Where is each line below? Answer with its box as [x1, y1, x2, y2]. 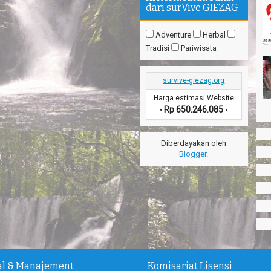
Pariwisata [179, 43, 217, 53]
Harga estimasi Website [153, 93, 234, 102]
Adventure [154, 30, 193, 39]
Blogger [179, 149, 207, 158]
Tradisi [146, 43, 171, 53]
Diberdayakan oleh [161, 138, 227, 148]
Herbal [201, 30, 227, 39]
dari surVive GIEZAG [146, 1, 238, 13]
